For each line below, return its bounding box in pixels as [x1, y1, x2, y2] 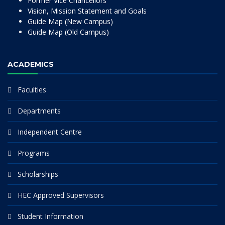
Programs [18, 148, 50, 158]
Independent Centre [18, 127, 82, 137]
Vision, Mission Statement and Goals [28, 6, 147, 16]
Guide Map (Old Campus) [28, 27, 109, 37]
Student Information [18, 211, 83, 221]
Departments [18, 106, 61, 116]
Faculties [18, 85, 46, 94]
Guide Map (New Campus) [28, 17, 113, 26]
